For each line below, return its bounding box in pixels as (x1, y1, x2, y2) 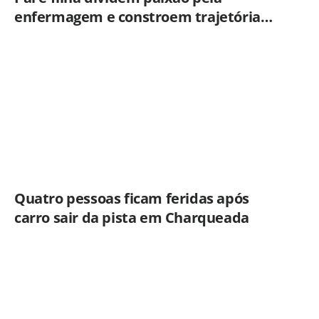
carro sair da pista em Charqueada (14, 207, 249, 227)
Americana (14, 45, 89, 65)
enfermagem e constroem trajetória (14, 6, 261, 26)
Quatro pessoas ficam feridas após (14, 188, 249, 208)
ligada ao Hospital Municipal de (14, 26, 226, 46)
